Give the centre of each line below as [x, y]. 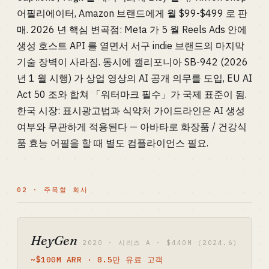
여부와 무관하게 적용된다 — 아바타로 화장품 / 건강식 [132, 127]
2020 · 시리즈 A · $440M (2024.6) [160, 243]
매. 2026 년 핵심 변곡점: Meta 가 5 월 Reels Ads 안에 [132, 29]
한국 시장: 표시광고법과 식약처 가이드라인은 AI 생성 [131, 110]
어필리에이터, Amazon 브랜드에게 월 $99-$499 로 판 [132, 13]
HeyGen [54, 240]
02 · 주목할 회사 [53, 190]
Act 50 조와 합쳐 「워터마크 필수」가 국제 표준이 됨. [132, 94]
